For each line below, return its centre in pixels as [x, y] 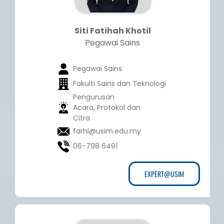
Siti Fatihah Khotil [112, 31]
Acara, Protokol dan [106, 108]
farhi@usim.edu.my [107, 131]
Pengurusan [93, 97]
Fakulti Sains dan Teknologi [119, 84]
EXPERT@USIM [164, 174]
